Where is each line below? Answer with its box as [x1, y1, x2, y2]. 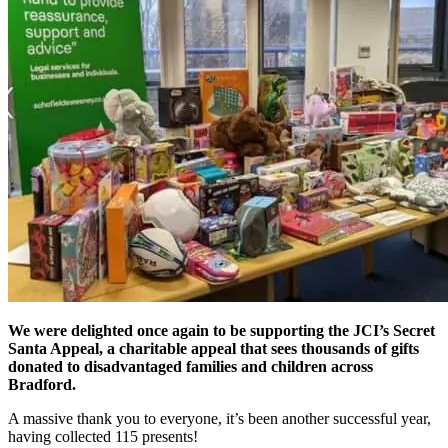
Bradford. [8, 376, 76, 394]
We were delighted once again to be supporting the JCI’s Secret [8, 322, 435, 340]
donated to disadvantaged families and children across [8, 358, 373, 376]
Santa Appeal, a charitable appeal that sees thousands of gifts [8, 340, 419, 358]
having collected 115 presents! [8, 428, 198, 446]
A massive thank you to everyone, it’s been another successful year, [8, 410, 431, 428]
